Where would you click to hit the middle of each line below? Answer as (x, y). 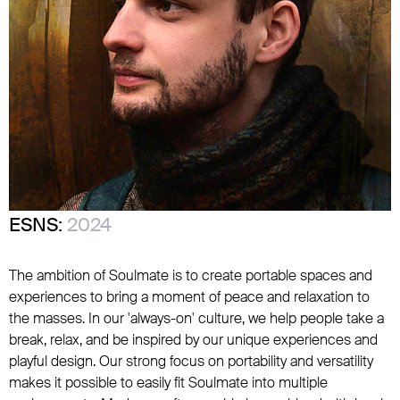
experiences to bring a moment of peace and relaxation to (189, 297)
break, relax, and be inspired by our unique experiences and (193, 340)
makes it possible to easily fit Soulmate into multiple (168, 383)
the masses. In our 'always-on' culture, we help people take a (196, 318)
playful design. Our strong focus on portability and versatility (191, 361)
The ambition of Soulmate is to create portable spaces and (191, 275)
